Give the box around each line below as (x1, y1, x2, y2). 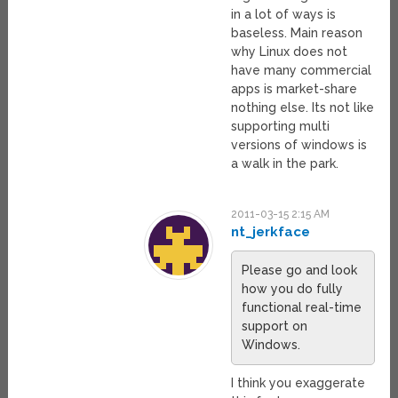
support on (242, 319, 308, 334)
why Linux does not (231, 44, 348, 60)
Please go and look (242, 263, 358, 278)
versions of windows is (231, 138, 368, 153)
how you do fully (242, 282, 344, 297)
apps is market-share (231, 82, 358, 97)
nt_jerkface (231, 224, 311, 241)
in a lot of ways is (231, 7, 337, 22)
